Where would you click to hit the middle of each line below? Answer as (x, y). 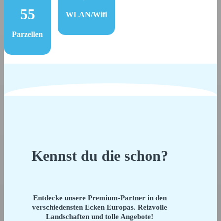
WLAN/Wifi (86, 14)
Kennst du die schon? (100, 155)
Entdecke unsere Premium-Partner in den (100, 198)
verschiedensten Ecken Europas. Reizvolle (100, 207)
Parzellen (27, 34)
